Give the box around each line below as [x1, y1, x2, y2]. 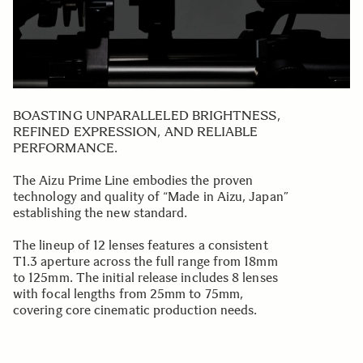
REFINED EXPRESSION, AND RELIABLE [13, 123, 258, 139]
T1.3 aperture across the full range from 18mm [13, 253, 278, 269]
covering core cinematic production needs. [13, 301, 258, 318]
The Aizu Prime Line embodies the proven [13, 172, 254, 188]
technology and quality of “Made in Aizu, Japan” [13, 188, 288, 204]
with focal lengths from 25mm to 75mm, [13, 285, 243, 301]
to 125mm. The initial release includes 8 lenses [13, 269, 278, 285]
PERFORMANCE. [13, 139, 117, 156]
